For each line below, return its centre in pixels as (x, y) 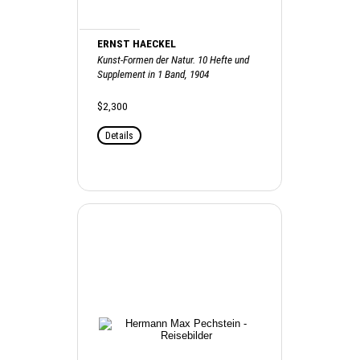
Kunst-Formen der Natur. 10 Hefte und (174, 59)
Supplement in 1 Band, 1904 (153, 74)
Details (120, 135)
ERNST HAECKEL (137, 43)
